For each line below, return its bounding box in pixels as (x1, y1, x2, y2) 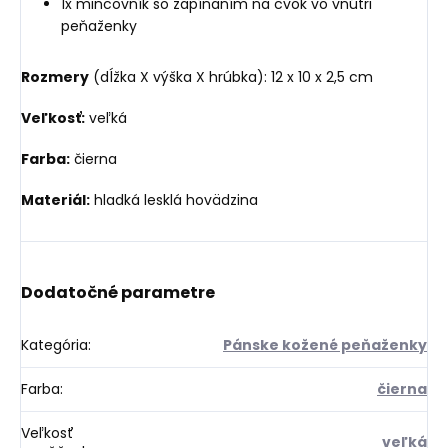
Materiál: (21, 189, 90, 210)
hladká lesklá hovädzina (90, 189, 258, 210)
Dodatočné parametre (21, 280, 215, 304)
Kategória (21, 334, 88, 355)
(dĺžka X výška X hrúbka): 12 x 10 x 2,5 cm (89, 66, 373, 87)
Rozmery (21, 66, 89, 87)
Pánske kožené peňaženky (223, 334, 427, 355)
